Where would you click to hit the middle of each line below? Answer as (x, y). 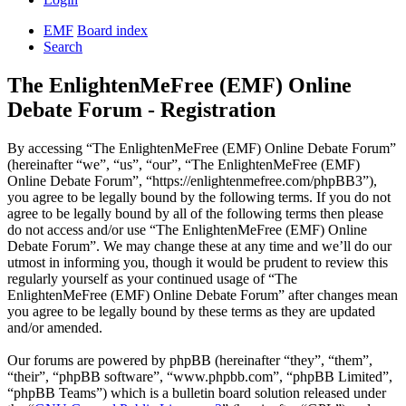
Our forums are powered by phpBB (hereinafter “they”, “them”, (190, 361)
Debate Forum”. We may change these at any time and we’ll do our (199, 246)
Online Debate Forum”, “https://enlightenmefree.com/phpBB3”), (192, 181)
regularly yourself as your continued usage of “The (152, 279)
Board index (112, 31)
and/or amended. (55, 328)
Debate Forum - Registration (141, 110)
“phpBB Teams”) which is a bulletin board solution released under (197, 393)
